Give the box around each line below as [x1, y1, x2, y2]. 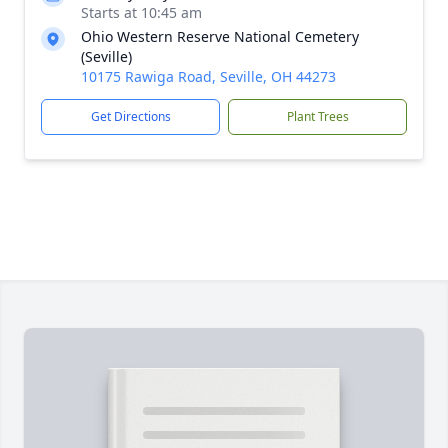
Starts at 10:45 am [81, 3, 202, 22]
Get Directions [90, 108, 171, 125]
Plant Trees [286, 108, 349, 125]
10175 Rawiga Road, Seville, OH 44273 [81, 67, 336, 86]
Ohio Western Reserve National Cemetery [81, 27, 359, 46]
